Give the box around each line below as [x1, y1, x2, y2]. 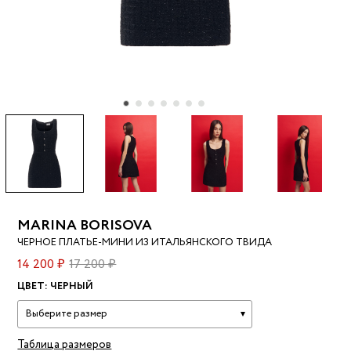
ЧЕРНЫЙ [50, 279, 94, 295]
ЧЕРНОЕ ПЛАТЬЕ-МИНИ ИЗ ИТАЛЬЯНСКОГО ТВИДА [17, 235, 273, 251]
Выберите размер [26, 306, 108, 322]
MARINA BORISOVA [17, 215, 153, 237]
